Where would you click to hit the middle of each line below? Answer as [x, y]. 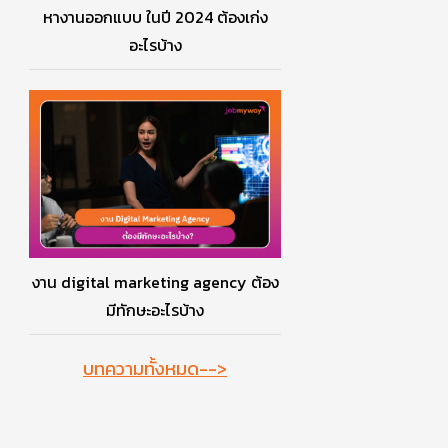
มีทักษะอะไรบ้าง [155, 310]
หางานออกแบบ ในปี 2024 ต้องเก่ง [155, 17]
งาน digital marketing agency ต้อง [155, 282]
